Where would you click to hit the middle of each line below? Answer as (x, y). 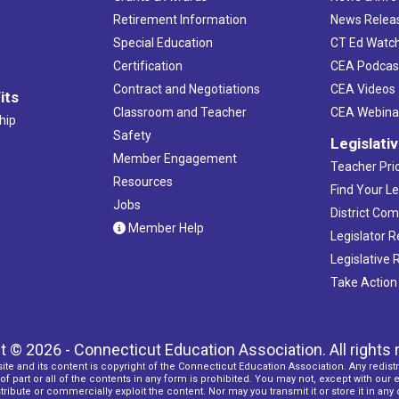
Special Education (163, 42)
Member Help (164, 228)
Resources (142, 181)
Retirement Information (179, 19)
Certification (147, 65)
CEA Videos (363, 89)
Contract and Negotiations (186, 89)
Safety (132, 135)
